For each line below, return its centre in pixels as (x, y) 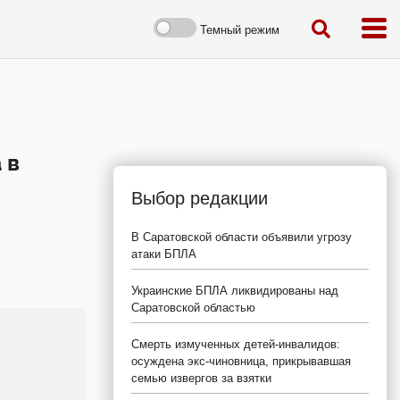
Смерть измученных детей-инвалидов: (236, 344)
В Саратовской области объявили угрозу (242, 237)
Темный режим (240, 29)
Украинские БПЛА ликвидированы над (235, 291)
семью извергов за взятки (201, 378)
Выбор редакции (200, 198)
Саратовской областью (193, 308)
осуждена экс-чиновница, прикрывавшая (241, 361)
